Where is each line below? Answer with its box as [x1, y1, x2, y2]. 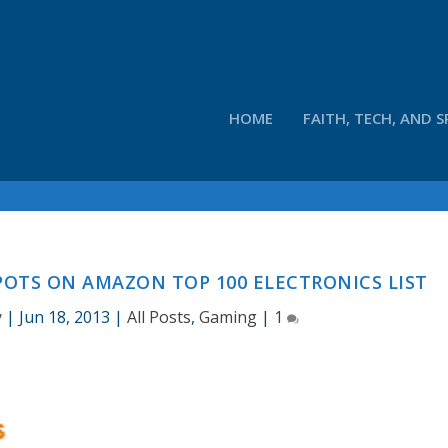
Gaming [198, 306, 257, 328]
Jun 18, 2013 [18, 306, 110, 328]
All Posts [126, 306, 191, 328]
